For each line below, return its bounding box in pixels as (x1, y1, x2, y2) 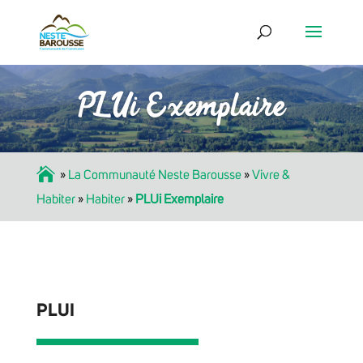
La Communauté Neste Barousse (67, 168, 241, 181)
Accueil (36, 168, 58, 181)
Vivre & (251, 168, 290, 181)
